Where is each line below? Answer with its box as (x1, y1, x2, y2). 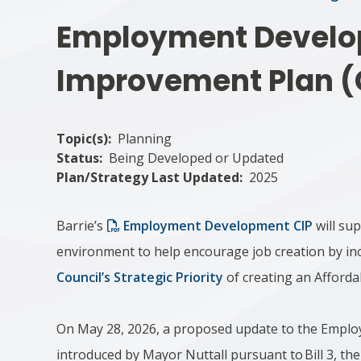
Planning (118, 130, 172, 147)
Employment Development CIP (123, 217, 313, 234)
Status (56, 149, 100, 167)
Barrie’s (56, 217, 107, 234)
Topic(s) (56, 130, 109, 147)
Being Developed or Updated (109, 149, 284, 167)
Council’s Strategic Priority (56, 268, 224, 286)
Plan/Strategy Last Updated (56, 168, 240, 186)
